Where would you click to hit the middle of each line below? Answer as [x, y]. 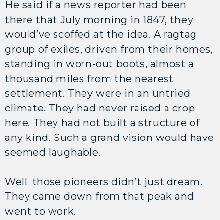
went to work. [41, 211]
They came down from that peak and [99, 196]
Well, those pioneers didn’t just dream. [104, 181]
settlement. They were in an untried [98, 93]
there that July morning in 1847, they [99, 19]
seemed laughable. [54, 152]
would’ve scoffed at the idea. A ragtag [101, 34]
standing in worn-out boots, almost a [99, 64]
